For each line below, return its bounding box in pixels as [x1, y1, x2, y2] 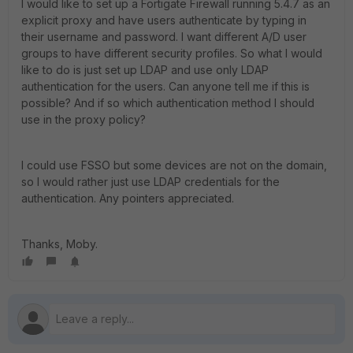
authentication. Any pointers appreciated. [21, 191, 234, 205]
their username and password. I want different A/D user [21, 30, 307, 43]
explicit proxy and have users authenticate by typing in [21, 13, 307, 27]
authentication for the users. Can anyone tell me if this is [21, 80, 310, 93]
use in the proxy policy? [21, 113, 146, 126]
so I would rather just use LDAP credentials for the [21, 175, 280, 188]
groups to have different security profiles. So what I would [21, 46, 322, 60]
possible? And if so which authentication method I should [21, 96, 314, 110]
